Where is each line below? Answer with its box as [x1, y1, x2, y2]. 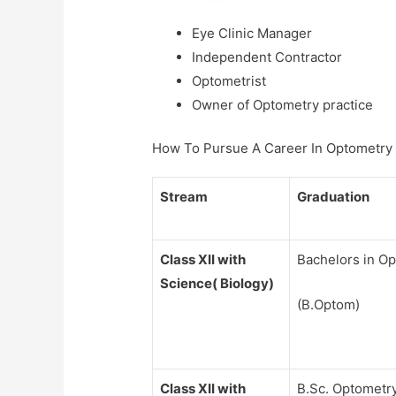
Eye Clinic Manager [192, 25, 313, 42]
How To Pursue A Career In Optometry [152, 139, 393, 156]
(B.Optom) [297, 295, 361, 313]
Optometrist [192, 72, 267, 90]
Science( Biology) [160, 274, 275, 292]
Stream [160, 187, 209, 205]
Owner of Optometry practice [192, 96, 374, 114]
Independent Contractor [192, 49, 343, 66]
